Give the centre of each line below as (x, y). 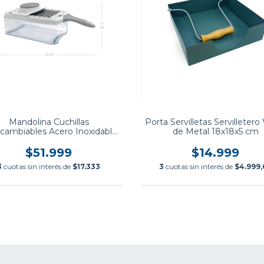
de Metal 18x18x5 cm (215, 132)
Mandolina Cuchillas (49, 122)
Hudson (49, 141)
